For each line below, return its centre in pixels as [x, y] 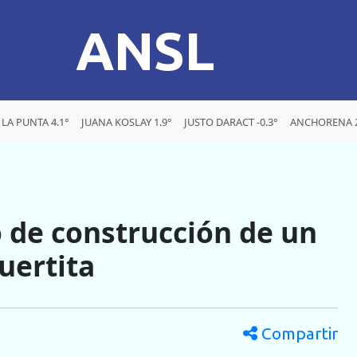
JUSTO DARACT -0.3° [231, 122]
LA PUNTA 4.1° [35, 122]
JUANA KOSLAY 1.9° [126, 122]
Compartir [298, 334]
